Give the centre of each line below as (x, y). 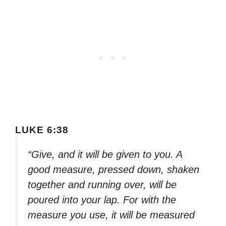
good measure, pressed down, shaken (114, 169)
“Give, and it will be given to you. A (105, 154)
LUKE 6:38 (42, 130)
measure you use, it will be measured (111, 215)
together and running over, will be (102, 184)
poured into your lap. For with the (102, 200)
